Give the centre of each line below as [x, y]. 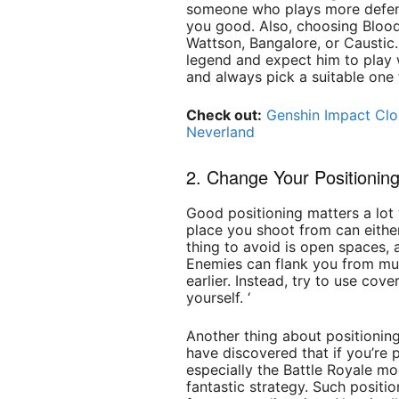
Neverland [221, 132]
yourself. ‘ [219, 298]
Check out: [224, 115]
